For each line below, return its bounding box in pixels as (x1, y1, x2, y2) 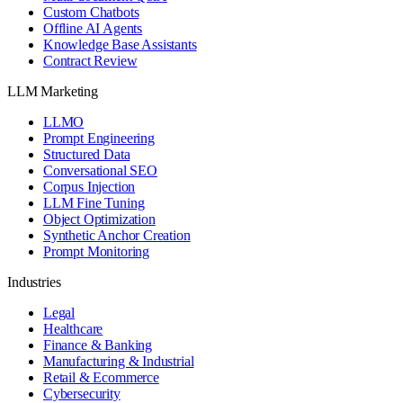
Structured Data (43, 146, 130, 162)
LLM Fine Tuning (43, 194, 145, 210)
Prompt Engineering (43, 130, 155, 146)
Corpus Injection (43, 178, 136, 194)
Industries (7, 273, 61, 290)
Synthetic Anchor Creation (43, 227, 191, 243)
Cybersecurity (43, 385, 121, 401)
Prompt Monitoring (43, 243, 150, 259)
